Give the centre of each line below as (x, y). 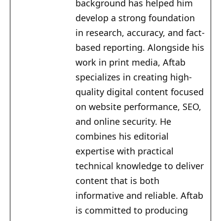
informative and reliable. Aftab (139, 196)
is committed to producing (132, 210)
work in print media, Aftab (130, 62)
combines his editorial (122, 136)
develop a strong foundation (135, 18)
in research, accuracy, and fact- (140, 33)
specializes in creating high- (134, 77)
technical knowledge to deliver (140, 166)
